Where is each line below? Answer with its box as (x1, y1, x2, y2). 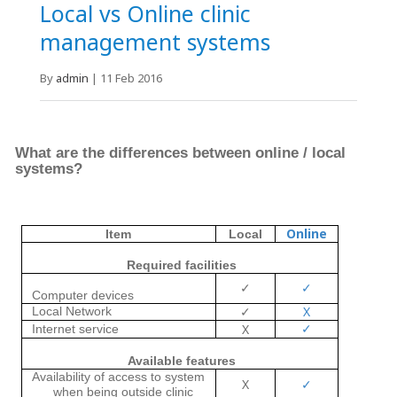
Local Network (32, 304, 113, 319)
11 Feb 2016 (100, 70, 162, 87)
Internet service (32, 322, 120, 337)
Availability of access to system (32, 370, 206, 385)
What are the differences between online (14, 144, 299, 162)
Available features (128, 354, 236, 369)
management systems (40, 27, 270, 58)
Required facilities (127, 258, 237, 273)
